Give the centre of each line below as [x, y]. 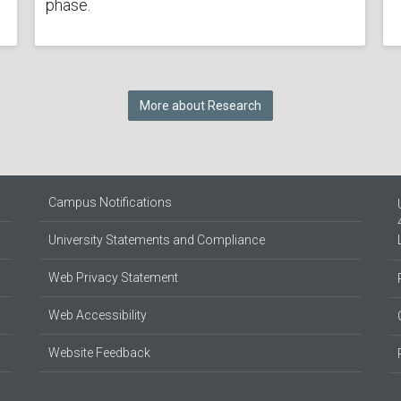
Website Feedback [99, 353]
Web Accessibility [98, 316]
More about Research [200, 106]
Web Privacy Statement [113, 278]
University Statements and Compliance [157, 240]
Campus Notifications [110, 203]
